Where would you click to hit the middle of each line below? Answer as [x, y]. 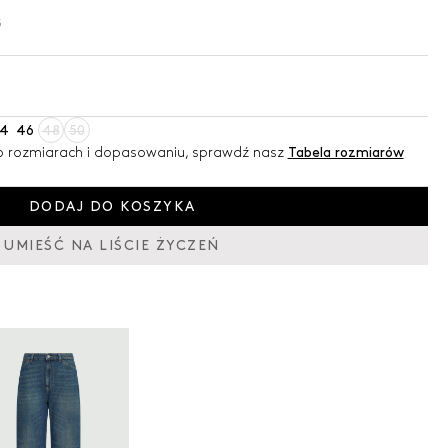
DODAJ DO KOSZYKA [112, 206]
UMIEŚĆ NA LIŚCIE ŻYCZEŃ [112, 245]
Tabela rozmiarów [345, 152]
